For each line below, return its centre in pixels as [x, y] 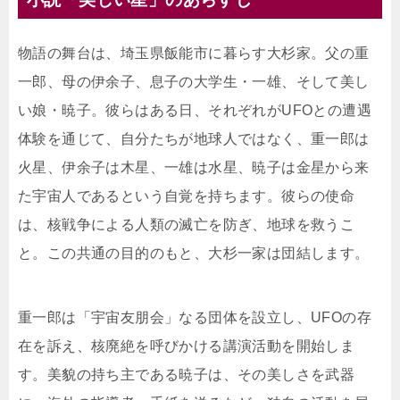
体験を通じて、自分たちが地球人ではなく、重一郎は [194, 139]
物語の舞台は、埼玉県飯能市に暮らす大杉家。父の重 [194, 54]
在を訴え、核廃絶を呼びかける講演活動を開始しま [187, 346]
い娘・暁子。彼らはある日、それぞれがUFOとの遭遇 [195, 111]
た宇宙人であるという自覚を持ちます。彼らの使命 [187, 196]
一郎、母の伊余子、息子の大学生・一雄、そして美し [194, 82]
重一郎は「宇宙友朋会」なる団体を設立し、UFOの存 [195, 318]
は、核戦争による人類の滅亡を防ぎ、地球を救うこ [187, 225]
